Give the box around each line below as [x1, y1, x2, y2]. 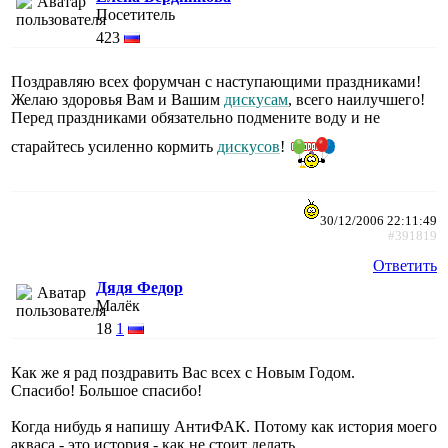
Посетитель [96, 5, 175, 23]
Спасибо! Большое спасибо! [11, 381, 202, 399]
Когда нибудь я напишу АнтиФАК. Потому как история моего [11, 417, 437, 435]
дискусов [217, 138, 280, 156]
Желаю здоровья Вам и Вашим [11, 90, 224, 108]
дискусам [224, 90, 288, 108]
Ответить [373, 256, 437, 274]
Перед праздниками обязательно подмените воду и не [11, 108, 380, 126]
